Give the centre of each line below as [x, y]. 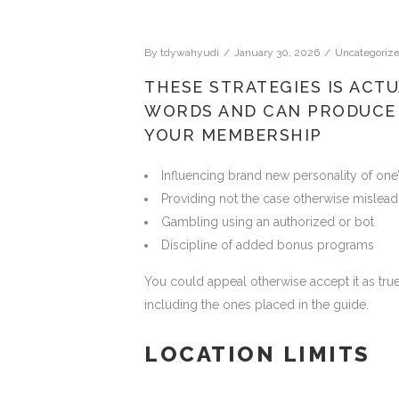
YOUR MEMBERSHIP [233, 135]
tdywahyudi [190, 53]
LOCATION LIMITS [257, 354]
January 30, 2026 [277, 53]
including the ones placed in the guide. [256, 305]
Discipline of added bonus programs [268, 245]
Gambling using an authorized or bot [268, 222]
